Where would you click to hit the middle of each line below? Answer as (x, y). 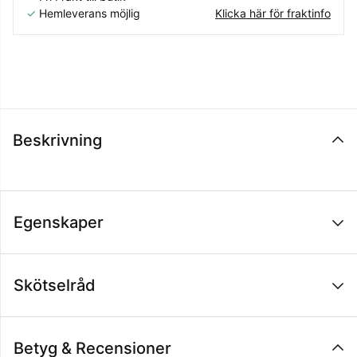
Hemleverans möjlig (90, 14)
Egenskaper (59, 223)
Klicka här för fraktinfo (273, 14)
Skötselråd (55, 286)
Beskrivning (57, 141)
